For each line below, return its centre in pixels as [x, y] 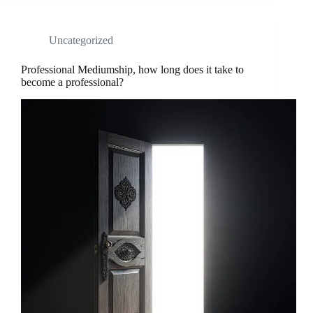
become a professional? [74, 82]
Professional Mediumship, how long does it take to [132, 70]
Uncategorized [81, 41]
